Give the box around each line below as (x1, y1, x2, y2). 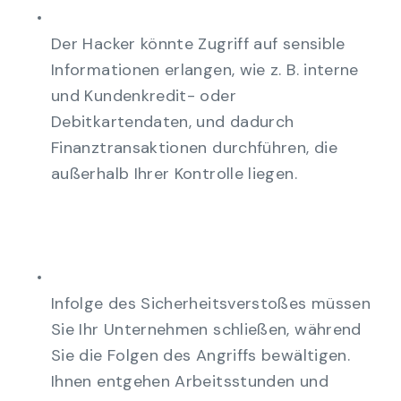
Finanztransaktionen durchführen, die (51, 136, 337, 158)
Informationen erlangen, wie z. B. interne (51, 58, 359, 81)
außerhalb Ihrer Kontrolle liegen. (51, 162, 297, 184)
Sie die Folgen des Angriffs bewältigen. (51, 344, 351, 366)
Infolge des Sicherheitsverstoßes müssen (51, 292, 371, 314)
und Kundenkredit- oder (51, 84, 236, 107)
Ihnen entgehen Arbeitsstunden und (51, 370, 328, 392)
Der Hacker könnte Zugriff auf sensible (51, 32, 346, 55)
